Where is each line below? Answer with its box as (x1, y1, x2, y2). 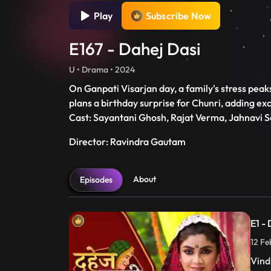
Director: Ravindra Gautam (69, 135, 186, 148)
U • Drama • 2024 (69, 64, 135, 76)
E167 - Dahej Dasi (69, 38, 201, 60)
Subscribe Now (146, 10, 212, 22)
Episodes (80, 174, 113, 186)
